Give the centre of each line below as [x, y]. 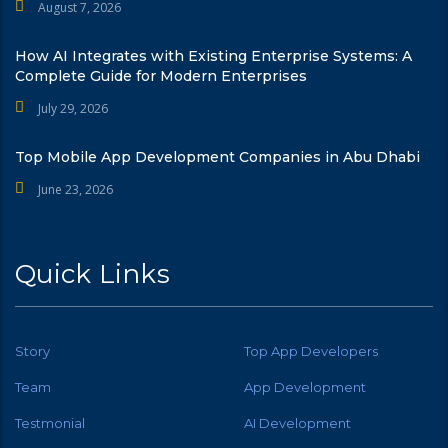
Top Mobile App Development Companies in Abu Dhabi [217, 156]
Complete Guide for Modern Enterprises [161, 75]
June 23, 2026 [75, 189]
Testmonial [50, 422]
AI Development [297, 422]
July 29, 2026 [73, 108]
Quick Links [92, 273]
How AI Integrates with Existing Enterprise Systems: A [213, 55]
